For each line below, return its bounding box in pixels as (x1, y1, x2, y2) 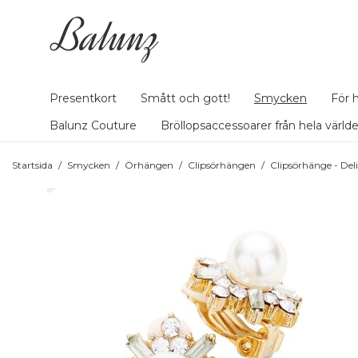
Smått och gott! (141, 91, 230, 105)
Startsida (12, 159, 53, 171)
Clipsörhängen (188, 159, 256, 171)
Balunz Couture (50, 118, 137, 133)
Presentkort (50, 91, 117, 105)
